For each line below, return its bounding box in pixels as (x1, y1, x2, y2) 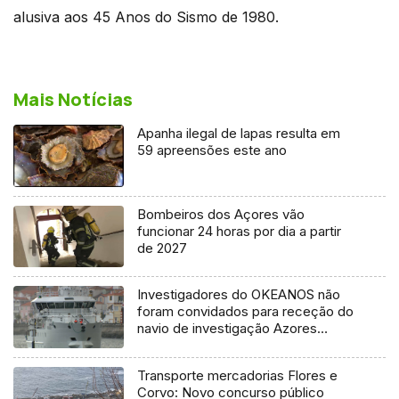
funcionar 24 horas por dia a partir (137, 222, 342, 240)
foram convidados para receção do (137, 303, 354, 321)
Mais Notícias (13, 86, 133, 111)
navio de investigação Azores (137, 320, 318, 338)
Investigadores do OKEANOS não (137, 286, 341, 304)
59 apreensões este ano (137, 141, 288, 159)
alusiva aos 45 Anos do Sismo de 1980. (13, 7, 279, 26)
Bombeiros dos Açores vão (137, 205, 305, 223)
